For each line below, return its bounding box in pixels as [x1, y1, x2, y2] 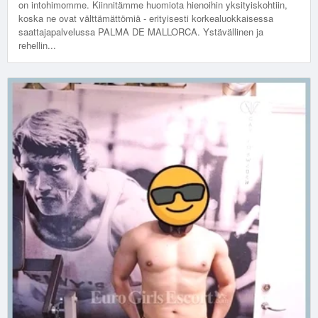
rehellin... [18, 38, 56, 53]
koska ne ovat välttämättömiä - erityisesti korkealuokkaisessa [18, 11, 273, 26]
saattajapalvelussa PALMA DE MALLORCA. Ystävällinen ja [18, 25, 263, 39]
